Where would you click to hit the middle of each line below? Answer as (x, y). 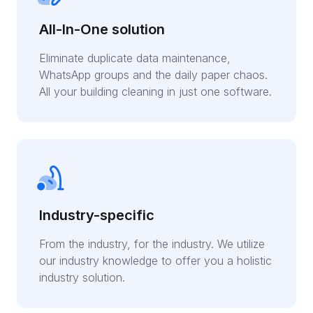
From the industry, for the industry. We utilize (152, 244)
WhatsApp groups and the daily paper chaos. (153, 75)
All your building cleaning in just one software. (155, 92)
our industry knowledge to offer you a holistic (155, 261)
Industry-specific (97, 216)
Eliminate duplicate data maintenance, (135, 58)
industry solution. (82, 278)
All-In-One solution (102, 30)
